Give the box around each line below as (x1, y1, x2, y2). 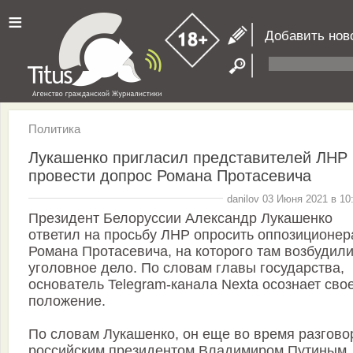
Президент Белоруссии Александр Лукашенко (28, 210, 333, 227)
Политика (28, 122, 80, 136)
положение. (28, 293, 106, 310)
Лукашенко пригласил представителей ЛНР (28, 148, 347, 166)
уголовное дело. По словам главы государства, (28, 260, 344, 277)
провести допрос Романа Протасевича (28, 166, 311, 184)
